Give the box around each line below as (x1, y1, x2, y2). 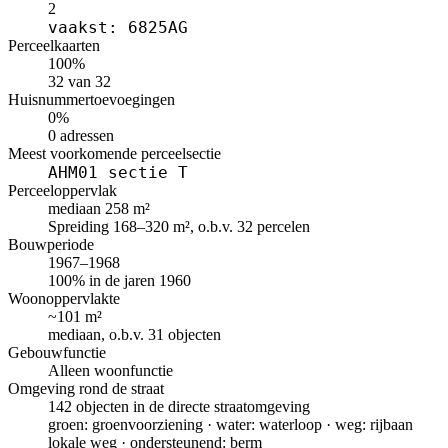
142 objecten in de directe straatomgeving (48, 398, 310, 416)
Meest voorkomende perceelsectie (8, 145, 221, 163)
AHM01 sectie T (48, 163, 188, 183)
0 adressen (48, 127, 114, 145)
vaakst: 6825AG (48, 18, 188, 38)
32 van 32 (48, 73, 111, 91)
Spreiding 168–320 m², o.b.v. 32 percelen (48, 218, 310, 236)
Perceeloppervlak (8, 182, 117, 200)
